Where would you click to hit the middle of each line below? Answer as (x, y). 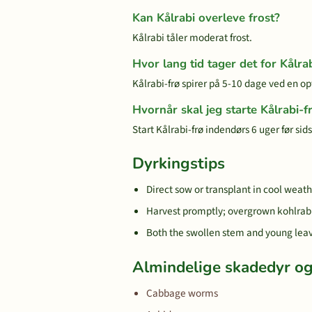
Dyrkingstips (179, 163)
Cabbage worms (182, 293)
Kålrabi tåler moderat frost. (192, 38)
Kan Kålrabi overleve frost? (206, 18)
